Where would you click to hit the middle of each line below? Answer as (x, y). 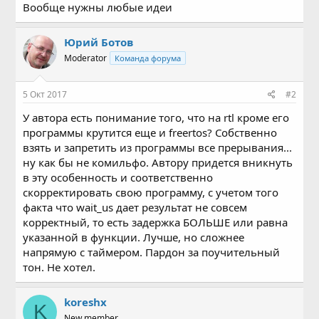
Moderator (86, 58)
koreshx (86, 302)
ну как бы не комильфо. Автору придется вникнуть (158, 162)
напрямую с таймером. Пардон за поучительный (152, 252)
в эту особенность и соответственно (118, 177)
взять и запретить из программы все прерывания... (158, 147)
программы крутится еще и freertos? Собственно (150, 132)
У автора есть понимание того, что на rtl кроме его (156, 117)
